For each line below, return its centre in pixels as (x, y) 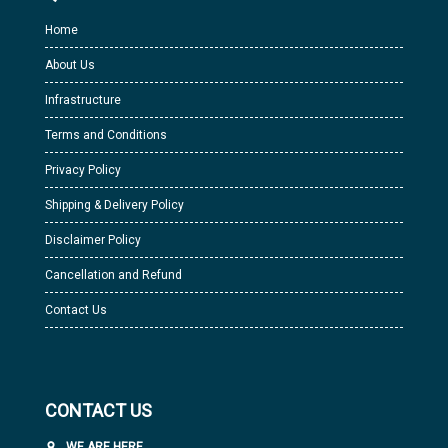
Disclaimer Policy (93, 240)
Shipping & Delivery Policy (114, 205)
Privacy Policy (83, 170)
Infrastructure (83, 100)
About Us (70, 65)
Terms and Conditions (106, 135)
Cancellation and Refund (113, 275)
